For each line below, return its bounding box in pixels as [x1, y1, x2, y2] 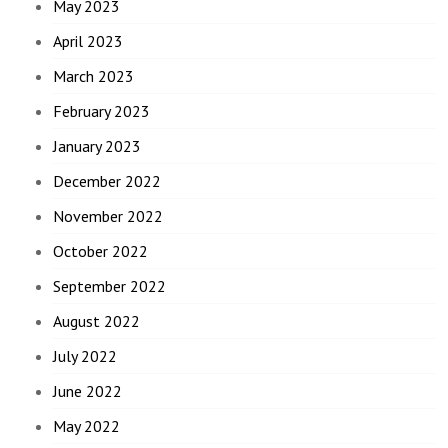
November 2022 [53, 206, 164, 227]
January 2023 [53, 136, 142, 157]
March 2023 [53, 66, 135, 87]
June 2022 [53, 381, 123, 402]
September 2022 [53, 276, 167, 297]
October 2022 [53, 241, 149, 262]
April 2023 [53, 31, 124, 52]
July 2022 [53, 346, 118, 367]
